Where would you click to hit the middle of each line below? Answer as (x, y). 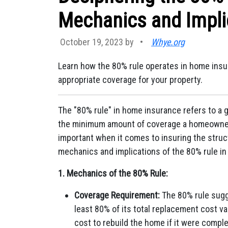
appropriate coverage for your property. (130, 80)
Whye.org (168, 42)
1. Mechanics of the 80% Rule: (113, 173)
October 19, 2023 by (98, 42)
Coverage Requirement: (117, 195)
